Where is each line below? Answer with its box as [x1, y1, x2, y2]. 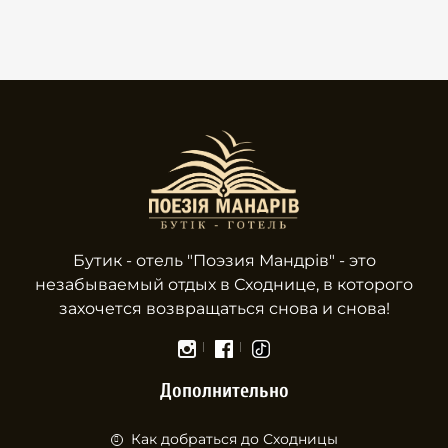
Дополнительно [159, 379, 289, 403]
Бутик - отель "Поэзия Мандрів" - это [72, 251, 376, 271]
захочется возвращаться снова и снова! [58, 299, 390, 319]
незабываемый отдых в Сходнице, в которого [35, 275, 413, 295]
